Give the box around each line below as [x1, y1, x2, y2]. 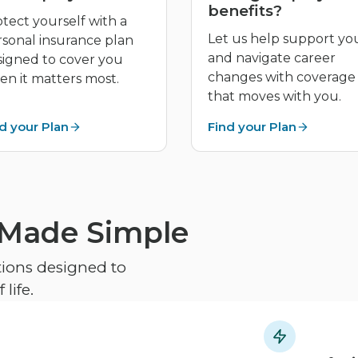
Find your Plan [208, 119, 296, 135]
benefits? [208, 2, 282, 21]
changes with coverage [208, 70, 356, 86]
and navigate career [208, 50, 336, 66]
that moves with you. [208, 89, 341, 105]
